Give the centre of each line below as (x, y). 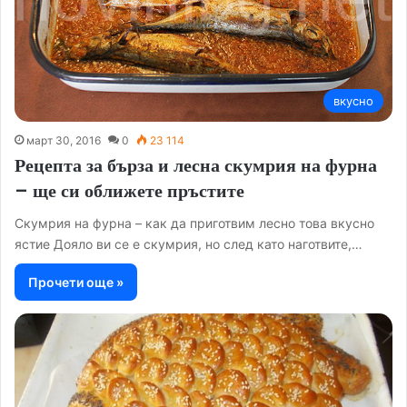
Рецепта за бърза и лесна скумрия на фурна (196, 165)
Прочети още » (76, 282)
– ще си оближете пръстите (129, 190)
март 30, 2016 (64, 140)
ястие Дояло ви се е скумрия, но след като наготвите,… (189, 243)
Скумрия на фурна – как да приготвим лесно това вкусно (194, 223)
